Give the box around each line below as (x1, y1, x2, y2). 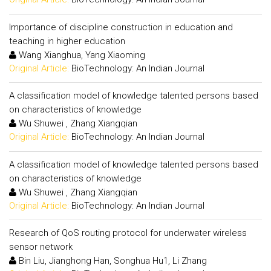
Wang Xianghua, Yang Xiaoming (16, 49, 145, 60)
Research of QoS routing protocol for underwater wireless (9, 227, 247, 238)
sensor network (9, 241, 73, 252)
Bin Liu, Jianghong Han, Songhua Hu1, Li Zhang (16, 255, 207, 266)
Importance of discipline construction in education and (9, 21, 233, 33)
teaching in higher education (9, 35, 125, 47)
